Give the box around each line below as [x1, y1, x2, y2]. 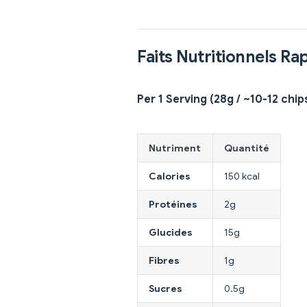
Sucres [149, 282, 182, 295]
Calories [149, 170, 191, 183]
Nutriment [149, 142, 201, 155]
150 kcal [224, 170, 260, 183]
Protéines [149, 198, 197, 211]
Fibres [149, 254, 180, 267]
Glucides [149, 226, 193, 239]
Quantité [224, 142, 269, 155]
